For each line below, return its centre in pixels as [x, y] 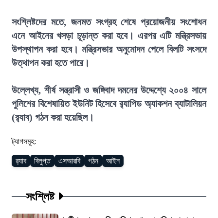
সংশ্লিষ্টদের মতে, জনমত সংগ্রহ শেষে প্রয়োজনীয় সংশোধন [109, 22]
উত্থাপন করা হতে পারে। [51, 63]
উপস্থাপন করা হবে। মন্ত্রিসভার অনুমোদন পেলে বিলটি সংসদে [109, 49]
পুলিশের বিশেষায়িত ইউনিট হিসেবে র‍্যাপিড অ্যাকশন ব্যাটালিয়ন [109, 104]
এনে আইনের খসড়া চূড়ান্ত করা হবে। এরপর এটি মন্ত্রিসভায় [109, 36]
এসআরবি [69, 161]
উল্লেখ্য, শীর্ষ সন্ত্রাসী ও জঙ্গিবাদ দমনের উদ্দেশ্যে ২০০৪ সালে [109, 90]
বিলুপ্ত [42, 161]
